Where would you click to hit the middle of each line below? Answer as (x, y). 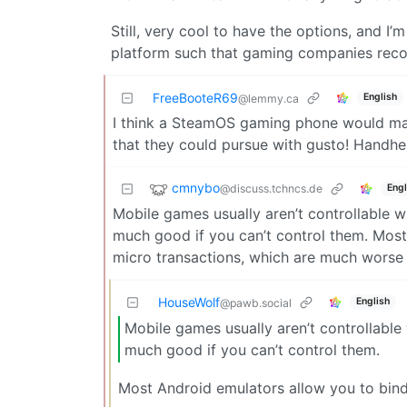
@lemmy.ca (268, 98)
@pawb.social (256, 303)
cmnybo (196, 187)
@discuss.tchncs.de (271, 188)
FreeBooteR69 (195, 97)
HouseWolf (189, 302)
